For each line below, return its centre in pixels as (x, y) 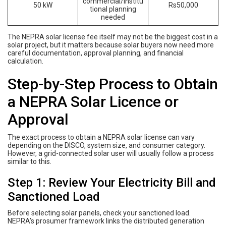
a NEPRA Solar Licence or (93, 101)
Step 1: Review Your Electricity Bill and (112, 182)
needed (113, 17)
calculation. (25, 61)
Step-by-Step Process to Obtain (113, 84)
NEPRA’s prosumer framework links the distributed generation (106, 221)
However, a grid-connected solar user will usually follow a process (111, 153)
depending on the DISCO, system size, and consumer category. (106, 145)
